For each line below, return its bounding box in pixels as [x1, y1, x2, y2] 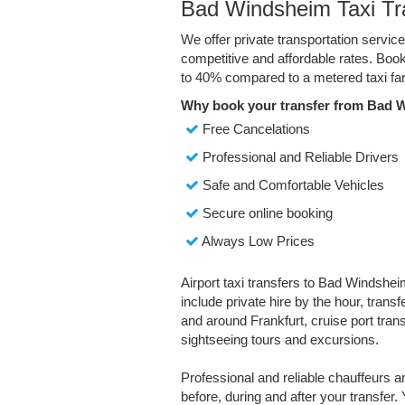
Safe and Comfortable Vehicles [198, 177, 384, 193]
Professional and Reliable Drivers [198, 149, 399, 165]
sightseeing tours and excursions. [180, 332, 379, 348]
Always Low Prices [198, 233, 315, 250]
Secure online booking [198, 205, 333, 221]
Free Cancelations [198, 121, 310, 137]
